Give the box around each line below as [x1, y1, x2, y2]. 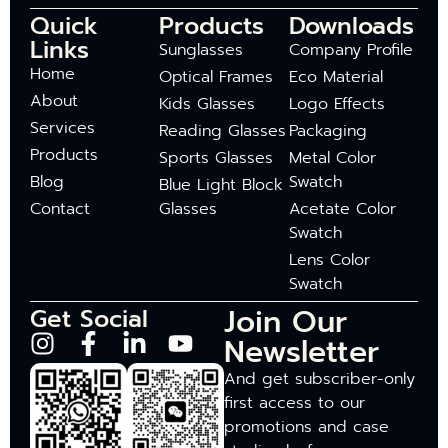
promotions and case [224, 415, 389, 440]
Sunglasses [159, 38, 244, 63]
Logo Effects [288, 92, 385, 117]
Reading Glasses [159, 119, 287, 144]
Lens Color [288, 248, 370, 273]
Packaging [288, 119, 367, 144]
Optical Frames [159, 65, 274, 90]
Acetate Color [288, 197, 396, 222]
